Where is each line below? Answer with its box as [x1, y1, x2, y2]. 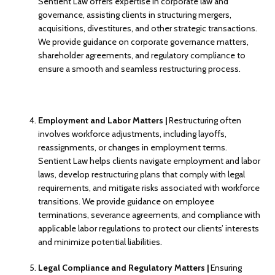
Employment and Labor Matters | [38, 114, 169, 126]
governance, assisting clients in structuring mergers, [38, 9, 232, 20]
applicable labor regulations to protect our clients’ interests [38, 222, 260, 234]
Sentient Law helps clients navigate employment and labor [38, 155, 261, 166]
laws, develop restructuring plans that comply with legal [38, 168, 246, 180]
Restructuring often [169, 114, 242, 126]
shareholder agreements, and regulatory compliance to [38, 49, 246, 61]
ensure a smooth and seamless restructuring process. [38, 63, 241, 74]
